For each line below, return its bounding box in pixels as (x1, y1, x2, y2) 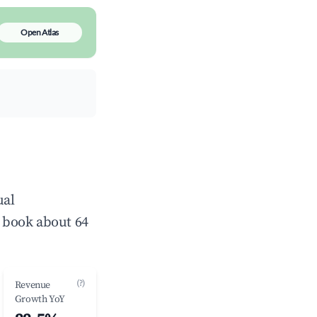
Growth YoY (14, 293, 65, 306)
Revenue (14, 279, 50, 292)
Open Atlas (21, 27, 59, 38)
